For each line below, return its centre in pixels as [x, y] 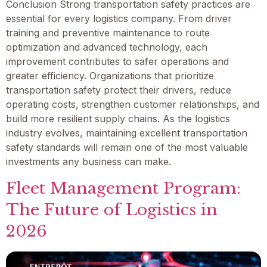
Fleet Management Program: [123, 188]
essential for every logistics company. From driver [119, 19]
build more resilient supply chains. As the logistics [118, 119]
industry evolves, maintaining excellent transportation [127, 133]
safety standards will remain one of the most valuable [127, 148]
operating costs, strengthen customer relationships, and [133, 105]
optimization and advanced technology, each [107, 47]
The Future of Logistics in [112, 209]
